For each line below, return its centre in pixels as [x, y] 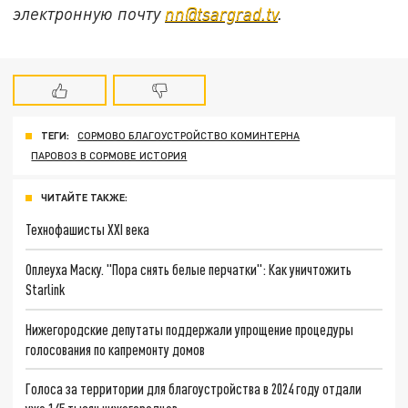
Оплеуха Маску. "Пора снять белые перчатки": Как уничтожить [189, 269]
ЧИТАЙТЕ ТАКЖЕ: [84, 198]
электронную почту [89, 13]
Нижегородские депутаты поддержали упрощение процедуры [190, 329]
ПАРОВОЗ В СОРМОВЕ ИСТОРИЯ [109, 156]
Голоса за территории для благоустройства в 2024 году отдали [194, 389]
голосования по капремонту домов [116, 349]
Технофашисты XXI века [88, 229]
